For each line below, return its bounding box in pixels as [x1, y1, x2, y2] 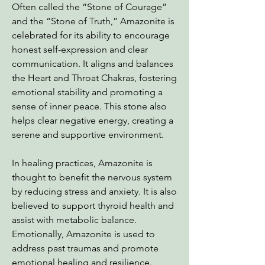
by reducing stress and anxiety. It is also [12, 186, 177, 197]
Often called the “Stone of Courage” [12, 1, 167, 12]
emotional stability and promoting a [12, 86, 163, 98]
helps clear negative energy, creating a [12, 115, 173, 126]
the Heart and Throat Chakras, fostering [12, 72, 177, 83]
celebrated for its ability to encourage [12, 30, 170, 41]
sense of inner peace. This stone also [12, 101, 167, 112]
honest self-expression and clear [12, 44, 148, 55]
